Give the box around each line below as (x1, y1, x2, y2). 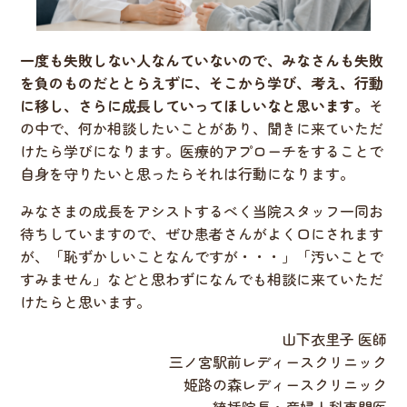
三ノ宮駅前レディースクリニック (168, 351, 387, 373)
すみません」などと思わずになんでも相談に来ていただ (20, 268, 384, 291)
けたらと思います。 (20, 291, 152, 313)
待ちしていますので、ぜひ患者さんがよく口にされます (20, 223, 384, 245)
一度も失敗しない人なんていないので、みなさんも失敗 (20, 49, 384, 72)
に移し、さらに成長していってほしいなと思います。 (20, 94, 370, 117)
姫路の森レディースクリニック (183, 373, 387, 396)
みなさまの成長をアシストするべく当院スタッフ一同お (20, 200, 384, 223)
